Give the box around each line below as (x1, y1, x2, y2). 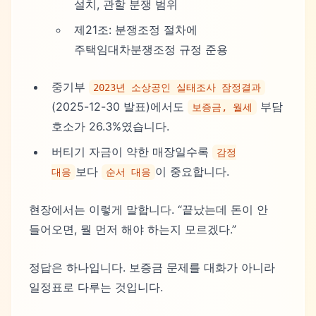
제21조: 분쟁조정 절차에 (74, 22, 197, 37)
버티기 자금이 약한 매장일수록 (51, 145, 212, 159)
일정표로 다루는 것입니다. (29, 279, 163, 294)
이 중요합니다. (155, 164, 229, 179)
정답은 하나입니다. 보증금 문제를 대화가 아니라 (29, 260, 275, 274)
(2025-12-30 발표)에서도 (51, 99, 188, 114)
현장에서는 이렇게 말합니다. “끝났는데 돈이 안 (29, 202, 268, 217)
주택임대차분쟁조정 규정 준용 (74, 42, 228, 56)
